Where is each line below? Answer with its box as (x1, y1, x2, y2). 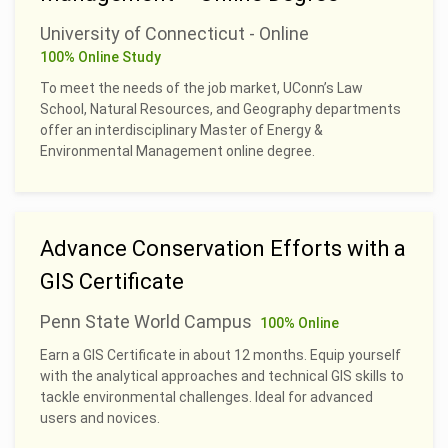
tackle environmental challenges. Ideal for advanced (40, 388, 373, 405)
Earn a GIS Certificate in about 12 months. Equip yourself (40, 346, 401, 363)
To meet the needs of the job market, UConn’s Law (40, 79, 363, 96)
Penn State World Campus (40, 310, 252, 332)
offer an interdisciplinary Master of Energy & (40, 121, 323, 138)
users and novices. (40, 409, 160, 426)
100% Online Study (40, 48, 161, 65)
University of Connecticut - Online (40, 22, 309, 44)
